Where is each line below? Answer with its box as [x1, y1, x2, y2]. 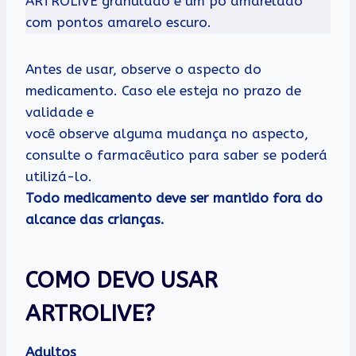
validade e [25, 103, 94, 120]
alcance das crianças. [25, 211, 164, 227]
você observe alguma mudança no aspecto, [25, 125, 308, 141]
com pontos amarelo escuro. [25, 14, 211, 30]
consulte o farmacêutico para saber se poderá [25, 146, 327, 163]
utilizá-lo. [25, 168, 92, 184]
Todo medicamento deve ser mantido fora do [25, 189, 323, 206]
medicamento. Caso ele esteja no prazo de [25, 82, 301, 99]
